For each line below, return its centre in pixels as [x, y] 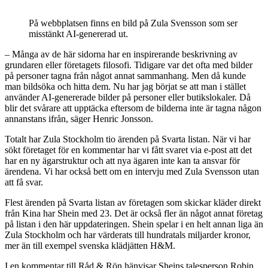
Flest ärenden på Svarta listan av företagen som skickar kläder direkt [133, 202]
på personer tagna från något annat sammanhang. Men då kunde [125, 75]
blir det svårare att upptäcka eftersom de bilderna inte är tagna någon [133, 108]
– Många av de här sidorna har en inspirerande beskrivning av [121, 54]
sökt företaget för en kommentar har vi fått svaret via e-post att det [128, 150]
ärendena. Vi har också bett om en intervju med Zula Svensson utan [132, 171]
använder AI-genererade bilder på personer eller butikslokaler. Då [128, 97]
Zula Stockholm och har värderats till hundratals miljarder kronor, [128, 234]
